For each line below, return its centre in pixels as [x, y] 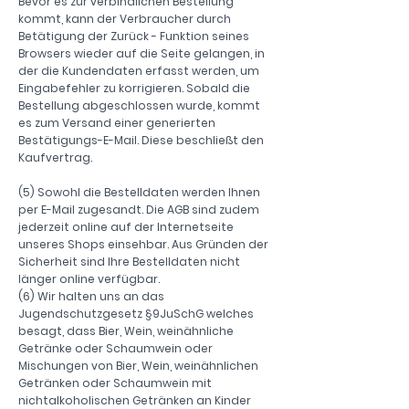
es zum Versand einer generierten [117, 123]
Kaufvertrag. [55, 158]
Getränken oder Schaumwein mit [115, 383]
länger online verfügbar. [89, 279]
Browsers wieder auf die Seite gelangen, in [142, 54]
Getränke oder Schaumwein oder [115, 349]
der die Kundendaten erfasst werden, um [139, 71]
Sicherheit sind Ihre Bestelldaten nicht [129, 262]
